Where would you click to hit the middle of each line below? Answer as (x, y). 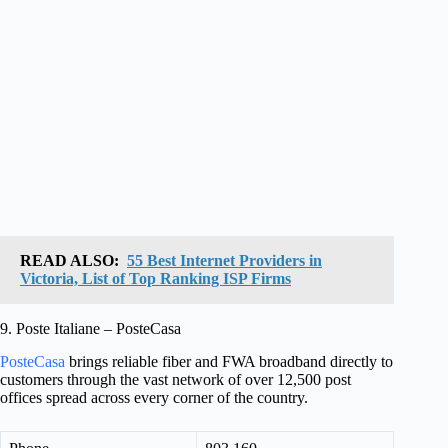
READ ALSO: (69, 261)
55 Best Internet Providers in (224, 261)
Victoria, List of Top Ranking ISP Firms (155, 279)
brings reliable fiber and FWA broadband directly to (229, 362)
